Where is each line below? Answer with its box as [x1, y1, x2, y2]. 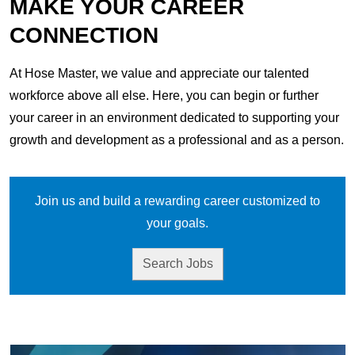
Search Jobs [142, 257, 213, 271]
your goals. [147, 216, 208, 230]
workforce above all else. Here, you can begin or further [10, 88, 319, 102]
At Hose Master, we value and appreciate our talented [10, 66, 309, 80]
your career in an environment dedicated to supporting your [10, 110, 339, 124]
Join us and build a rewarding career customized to [35, 193, 320, 208]
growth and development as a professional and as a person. [10, 132, 344, 147]
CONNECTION [10, 22, 158, 48]
